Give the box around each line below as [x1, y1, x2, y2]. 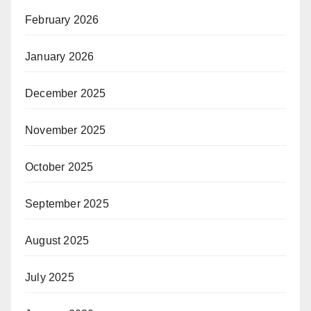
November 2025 [25, 124, 106, 136]
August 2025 [25, 234, 90, 246]
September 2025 [25, 197, 109, 210]
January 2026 [25, 50, 94, 62]
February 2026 [25, 13, 99, 26]
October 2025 [25, 160, 94, 173]
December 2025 [25, 87, 106, 99]
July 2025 [25, 271, 74, 283]
